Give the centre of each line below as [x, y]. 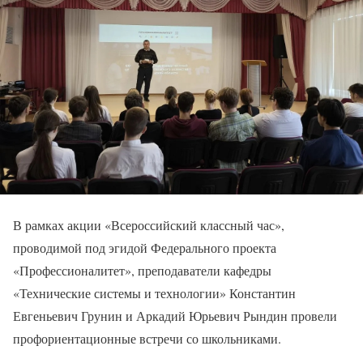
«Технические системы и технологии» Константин [154, 293]
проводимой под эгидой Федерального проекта [145, 248]
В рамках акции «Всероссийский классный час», [149, 225]
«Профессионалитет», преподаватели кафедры [142, 271]
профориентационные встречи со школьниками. [147, 339]
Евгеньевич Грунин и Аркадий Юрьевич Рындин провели [175, 316]
